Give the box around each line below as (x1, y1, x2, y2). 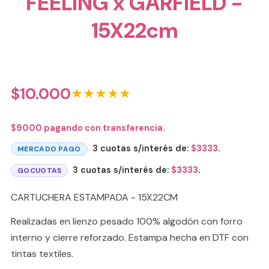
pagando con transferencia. (42, 122, 165, 134)
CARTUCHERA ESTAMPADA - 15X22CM (11, 191, 178, 204)
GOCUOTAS (17, 166, 62, 176)
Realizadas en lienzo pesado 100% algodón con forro (11, 214, 243, 228)
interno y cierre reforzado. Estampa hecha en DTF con (11, 231, 249, 244)
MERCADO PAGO (17, 144, 81, 154)
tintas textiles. (11, 247, 73, 260)
